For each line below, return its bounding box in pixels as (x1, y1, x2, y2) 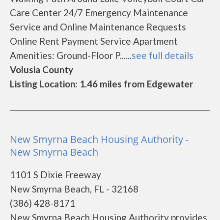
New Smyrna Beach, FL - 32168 (10, 183, 138, 194)
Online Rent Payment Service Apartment (10, 35, 178, 47)
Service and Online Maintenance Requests (10, 21, 186, 32)
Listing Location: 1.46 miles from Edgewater (10, 78, 193, 89)
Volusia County (10, 64, 73, 75)
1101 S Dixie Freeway (10, 169, 101, 180)
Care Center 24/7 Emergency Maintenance (10, 7, 188, 18)
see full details (132, 50, 193, 61)
